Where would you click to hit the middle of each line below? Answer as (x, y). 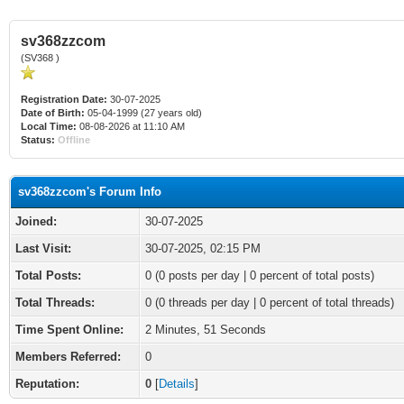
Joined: (36, 221)
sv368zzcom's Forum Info (90, 192)
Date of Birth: (53, 113)
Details (177, 384)
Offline (74, 140)
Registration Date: (64, 99)
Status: (38, 140)
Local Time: (49, 126)
